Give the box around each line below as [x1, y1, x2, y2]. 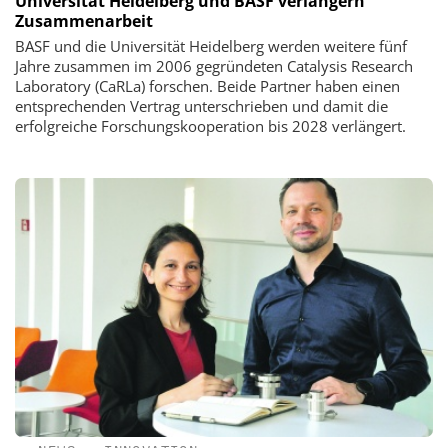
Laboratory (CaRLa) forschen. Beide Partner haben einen [15, 76, 400, 97]
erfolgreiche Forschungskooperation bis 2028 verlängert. [15, 116, 406, 137]
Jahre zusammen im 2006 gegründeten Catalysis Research [15, 56, 413, 77]
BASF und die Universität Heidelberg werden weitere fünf [15, 36, 407, 57]
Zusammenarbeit [15, 10, 153, 33]
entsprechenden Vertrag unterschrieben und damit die [15, 96, 388, 117]
